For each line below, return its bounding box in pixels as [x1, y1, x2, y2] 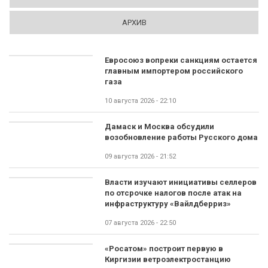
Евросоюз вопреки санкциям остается [105, 56, 257, 65]
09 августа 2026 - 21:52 [105, 153, 176, 160]
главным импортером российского [105, 66, 243, 75]
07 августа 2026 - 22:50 [105, 219, 176, 227]
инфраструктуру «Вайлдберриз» [105, 199, 231, 208]
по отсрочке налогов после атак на [105, 188, 242, 197]
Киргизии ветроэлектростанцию [105, 255, 231, 264]
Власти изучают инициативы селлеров [105, 178, 257, 187]
